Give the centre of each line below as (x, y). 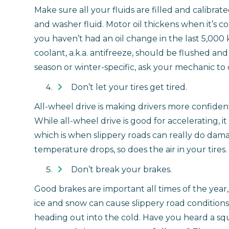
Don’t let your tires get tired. (129, 87)
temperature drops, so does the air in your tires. (131, 149)
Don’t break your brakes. (121, 169)
